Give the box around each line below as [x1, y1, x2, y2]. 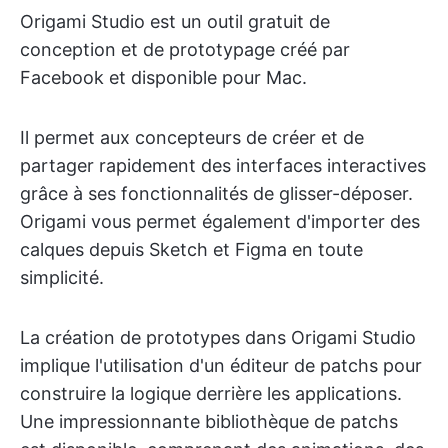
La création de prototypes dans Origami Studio [20, 326, 416, 348]
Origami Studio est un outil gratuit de [20, 10, 330, 32]
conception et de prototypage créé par [20, 38, 350, 60]
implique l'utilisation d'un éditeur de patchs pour [20, 354, 422, 376]
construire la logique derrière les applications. [20, 382, 402, 404]
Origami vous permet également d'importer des [20, 210, 420, 232]
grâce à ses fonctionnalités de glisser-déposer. [20, 182, 413, 204]
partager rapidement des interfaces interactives [20, 154, 426, 176]
